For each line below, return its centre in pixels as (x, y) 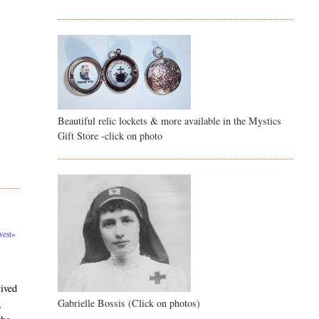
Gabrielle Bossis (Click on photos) (129, 303)
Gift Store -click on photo (110, 136)
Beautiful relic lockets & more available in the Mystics (169, 121)
